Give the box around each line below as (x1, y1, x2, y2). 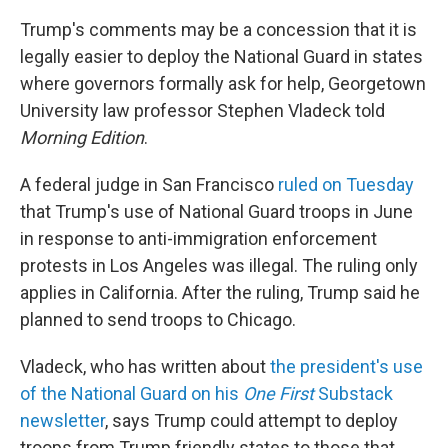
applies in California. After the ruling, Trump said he (20, 282, 420, 303)
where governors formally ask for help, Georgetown (20, 73, 426, 94)
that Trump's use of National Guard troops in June (20, 201, 413, 222)
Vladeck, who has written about (20, 356, 270, 377)
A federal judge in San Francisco (20, 174, 278, 195)
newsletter (20, 410, 105, 431)
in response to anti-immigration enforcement (20, 228, 377, 249)
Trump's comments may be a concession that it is (20, 19, 417, 40)
